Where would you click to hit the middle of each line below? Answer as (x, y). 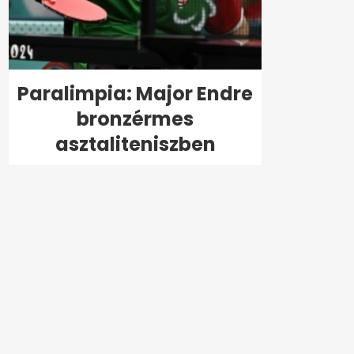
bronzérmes (135, 119)
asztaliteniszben (135, 144)
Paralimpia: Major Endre (135, 93)
